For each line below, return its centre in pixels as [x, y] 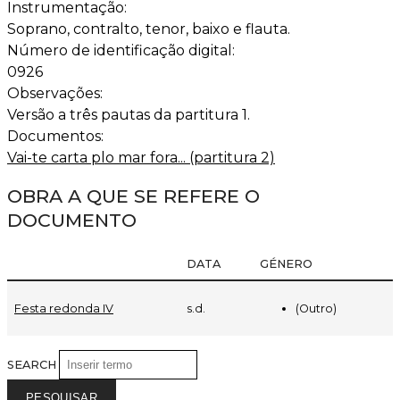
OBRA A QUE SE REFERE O [133, 196]
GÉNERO [286, 263]
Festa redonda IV [64, 308]
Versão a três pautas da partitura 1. [129, 115]
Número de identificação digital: [123, 51]
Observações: [57, 94]
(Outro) [316, 308]
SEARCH [33, 364]
